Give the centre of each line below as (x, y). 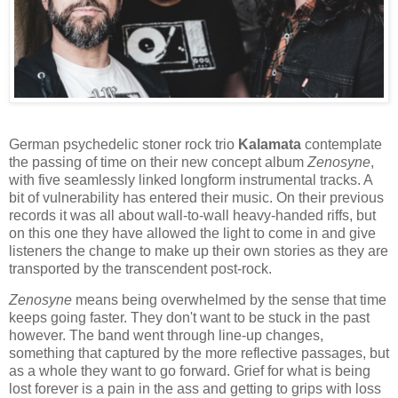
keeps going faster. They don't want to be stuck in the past (189, 318)
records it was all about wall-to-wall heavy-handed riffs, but (192, 215)
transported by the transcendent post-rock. (140, 268)
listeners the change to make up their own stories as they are (199, 251)
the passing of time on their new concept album (158, 162)
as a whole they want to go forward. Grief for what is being (190, 371)
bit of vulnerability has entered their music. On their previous (196, 197)
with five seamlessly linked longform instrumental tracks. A (191, 179)
